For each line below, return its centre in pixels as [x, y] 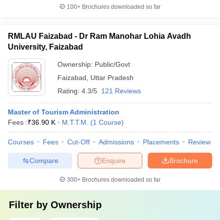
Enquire [114, 160]
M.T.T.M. [75, 122]
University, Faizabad [45, 47]
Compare [44, 160]
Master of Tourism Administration [64, 112]
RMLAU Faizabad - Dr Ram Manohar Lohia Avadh [99, 36]
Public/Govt [112, 64]
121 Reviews [121, 91]
